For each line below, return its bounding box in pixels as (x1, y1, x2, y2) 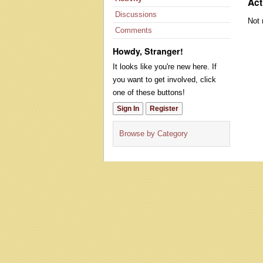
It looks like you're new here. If (113, 62, 217, 71)
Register (150, 104, 178, 113)
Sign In (117, 104, 139, 113)
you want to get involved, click (113, 75, 216, 84)
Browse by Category (119, 129, 188, 138)
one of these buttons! (113, 87, 185, 97)
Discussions (115, 9, 157, 19)
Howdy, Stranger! (113, 45, 183, 57)
